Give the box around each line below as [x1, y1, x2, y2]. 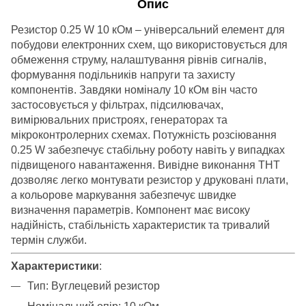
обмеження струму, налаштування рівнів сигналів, [11, 53, 266, 66]
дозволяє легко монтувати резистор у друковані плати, [11, 173, 288, 186]
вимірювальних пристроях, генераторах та [11, 113, 227, 126]
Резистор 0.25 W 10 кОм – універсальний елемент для [11, 23, 285, 36]
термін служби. [11, 234, 87, 246]
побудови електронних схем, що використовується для [11, 38, 288, 51]
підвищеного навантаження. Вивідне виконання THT [11, 158, 280, 171]
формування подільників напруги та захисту [11, 68, 235, 81]
